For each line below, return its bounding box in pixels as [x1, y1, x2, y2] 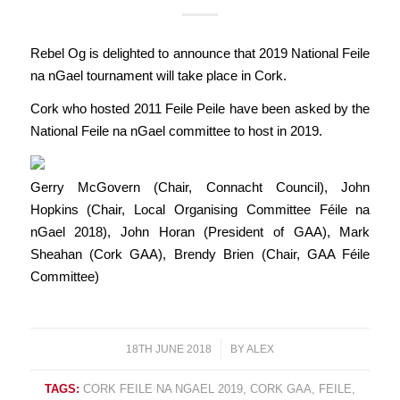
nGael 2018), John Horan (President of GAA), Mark [29, 224, 371, 240]
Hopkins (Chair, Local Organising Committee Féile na [29, 202, 371, 218]
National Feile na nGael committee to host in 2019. [29, 123, 322, 139]
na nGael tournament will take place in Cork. [29, 67, 287, 83]
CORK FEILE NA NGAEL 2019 [82, 381, 243, 396]
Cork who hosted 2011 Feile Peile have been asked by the [29, 101, 371, 117]
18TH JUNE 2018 [125, 342, 212, 355]
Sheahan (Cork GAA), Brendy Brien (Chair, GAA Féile [29, 246, 371, 262]
